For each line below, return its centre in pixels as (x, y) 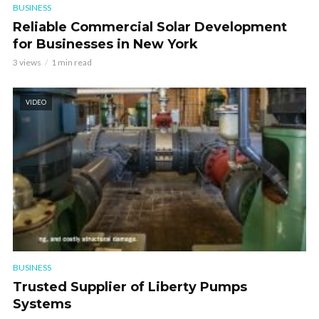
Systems (42, 304)
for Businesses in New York (105, 45)
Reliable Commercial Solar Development (150, 27)
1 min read (72, 63)
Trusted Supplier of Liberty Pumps (130, 287)
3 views (27, 63)
